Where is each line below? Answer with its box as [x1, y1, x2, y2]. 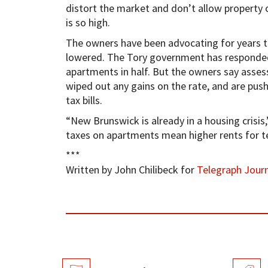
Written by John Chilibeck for [65, 162, 197, 176]
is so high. [65, 15, 110, 29]
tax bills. [65, 93, 102, 107]
